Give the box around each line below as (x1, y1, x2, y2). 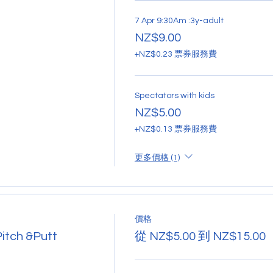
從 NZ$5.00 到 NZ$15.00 (134, 230, 266, 243)
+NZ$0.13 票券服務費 (134, 124, 217, 133)
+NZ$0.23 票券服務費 (134, 49, 217, 58)
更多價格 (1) (134, 153, 180, 162)
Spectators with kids (134, 91, 214, 100)
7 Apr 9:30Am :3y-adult (134, 16, 224, 25)
